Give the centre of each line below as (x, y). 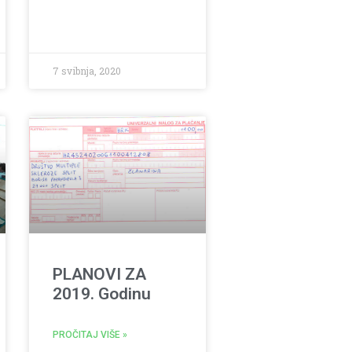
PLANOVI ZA (100, 275)
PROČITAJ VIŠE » (90, 335)
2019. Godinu (102, 294)
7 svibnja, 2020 (87, 71)
